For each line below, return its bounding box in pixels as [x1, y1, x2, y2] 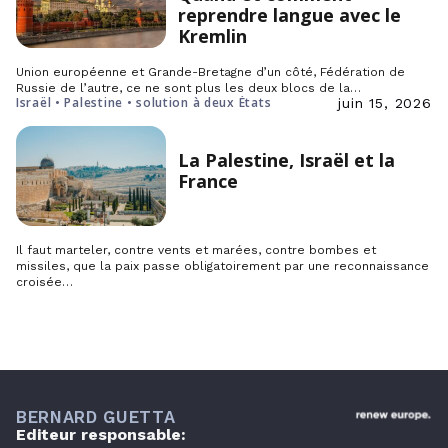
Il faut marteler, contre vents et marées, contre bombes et [16, 242, 376, 257]
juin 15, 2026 [338, 94, 432, 111]
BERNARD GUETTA [16, 406, 176, 427]
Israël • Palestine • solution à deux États [16, 93, 272, 111]
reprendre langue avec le [178, 3, 401, 27]
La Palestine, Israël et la [178, 147, 395, 172]
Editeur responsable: [16, 424, 186, 444]
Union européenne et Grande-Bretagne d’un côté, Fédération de [16, 64, 405, 79]
